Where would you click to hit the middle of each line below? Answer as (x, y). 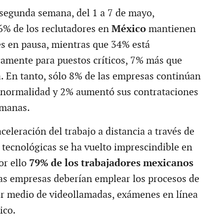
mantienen (172, 29)
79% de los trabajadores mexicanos (111, 163)
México (130, 29)
